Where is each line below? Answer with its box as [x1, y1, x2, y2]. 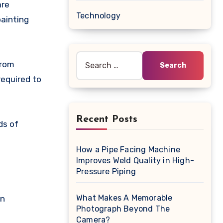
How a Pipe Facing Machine [76, 145, 180, 154]
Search [76, 53, 102, 62]
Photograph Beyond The [76, 204, 170, 214]
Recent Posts [76, 114, 137, 124]
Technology [76, 11, 120, 20]
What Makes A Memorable [76, 193, 173, 203]
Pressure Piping [76, 167, 136, 176]
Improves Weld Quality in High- [76, 156, 194, 165]
